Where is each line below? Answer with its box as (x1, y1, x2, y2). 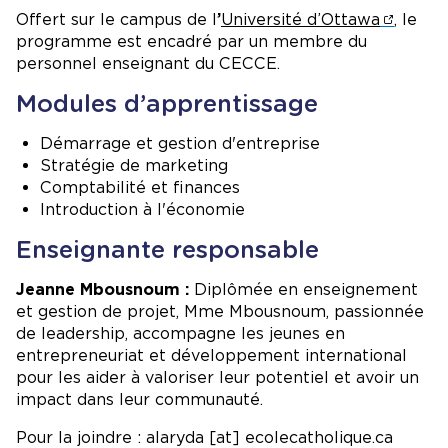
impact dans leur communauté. (16, 389, 263, 409)
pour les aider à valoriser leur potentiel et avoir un (16, 367, 419, 387)
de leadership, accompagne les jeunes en (16, 323, 345, 343)
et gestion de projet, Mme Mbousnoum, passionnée (16, 301, 424, 321)
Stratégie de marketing (40, 155, 228, 175)
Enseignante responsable (16, 234, 319, 264)
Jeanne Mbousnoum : (16, 279, 194, 299)
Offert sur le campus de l (16, 9, 217, 29)
